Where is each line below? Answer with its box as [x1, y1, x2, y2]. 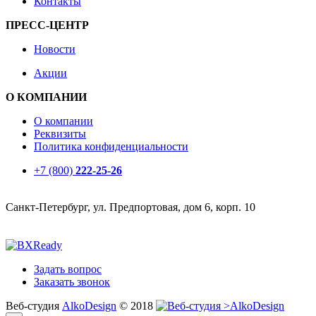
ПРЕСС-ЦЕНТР [6, 19, 89, 32]
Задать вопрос [34, 263, 102, 276]
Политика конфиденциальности [34, 140, 188, 153]
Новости [34, 43, 75, 56]
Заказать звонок [34, 276, 110, 288]
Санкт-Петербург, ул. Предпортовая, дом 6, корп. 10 [6, 201, 255, 214]
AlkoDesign [62, 300, 116, 312]
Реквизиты [34, 128, 86, 140]
